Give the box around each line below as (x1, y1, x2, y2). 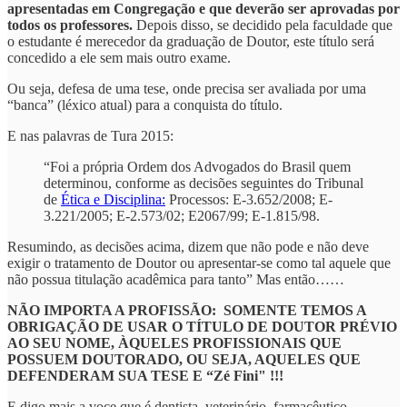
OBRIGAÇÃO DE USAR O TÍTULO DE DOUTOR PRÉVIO (7, 319, 397, 335)
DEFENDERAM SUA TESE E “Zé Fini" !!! (7, 368, 283, 384)
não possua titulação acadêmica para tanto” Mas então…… (7, 272, 344, 288)
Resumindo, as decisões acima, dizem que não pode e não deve (7, 239, 369, 255)
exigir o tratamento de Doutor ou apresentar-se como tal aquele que (7, 255, 391, 272)
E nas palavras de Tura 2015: (7, 128, 174, 144)
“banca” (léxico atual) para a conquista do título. (7, 97, 283, 114)
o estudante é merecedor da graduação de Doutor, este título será (7, 34, 374, 50)
